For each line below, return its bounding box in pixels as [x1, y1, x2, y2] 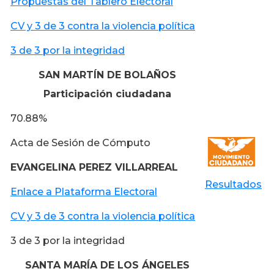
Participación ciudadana [43, 87, 171, 100]
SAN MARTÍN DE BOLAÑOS [38, 68, 176, 81]
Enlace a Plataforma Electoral [10, 185, 157, 198]
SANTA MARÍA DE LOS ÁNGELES [24, 259, 190, 271]
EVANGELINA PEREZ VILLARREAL [10, 161, 178, 173]
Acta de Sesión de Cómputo [10, 136, 150, 149]
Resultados [205, 178, 262, 190]
